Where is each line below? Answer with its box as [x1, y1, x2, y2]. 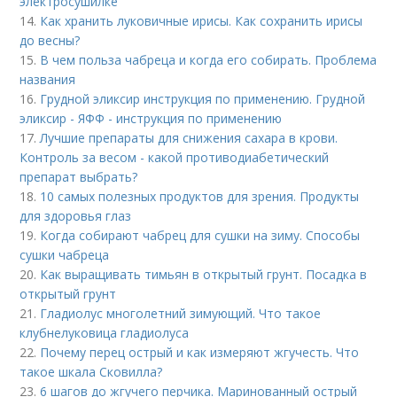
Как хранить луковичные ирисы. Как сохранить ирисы [40, 12, 363, 29]
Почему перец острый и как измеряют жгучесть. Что [40, 344, 360, 361]
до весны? [19, 32, 81, 49]
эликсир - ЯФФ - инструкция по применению [19, 110, 283, 127]
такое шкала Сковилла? [19, 363, 163, 380]
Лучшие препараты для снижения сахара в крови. [40, 129, 339, 146]
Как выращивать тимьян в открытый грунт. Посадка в [40, 266, 368, 283]
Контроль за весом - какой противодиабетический [19, 149, 330, 166]
